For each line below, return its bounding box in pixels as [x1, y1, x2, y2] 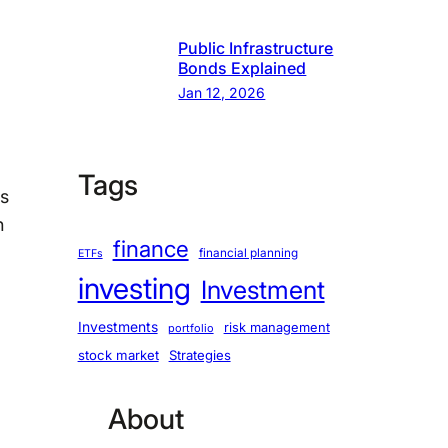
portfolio [167, 320, 214, 335]
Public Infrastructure [178, 37, 334, 58]
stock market [77, 346, 159, 363]
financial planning [198, 245, 298, 260]
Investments [77, 317, 158, 335]
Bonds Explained [178, 57, 307, 78]
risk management [223, 319, 330, 335]
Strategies [168, 346, 231, 363]
